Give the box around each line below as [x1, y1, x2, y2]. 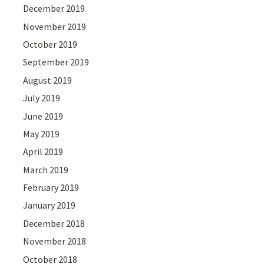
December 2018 [23, 217, 85, 229]
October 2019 [23, 38, 78, 50]
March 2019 [23, 163, 69, 176]
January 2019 [23, 199, 76, 212]
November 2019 [23, 20, 87, 32]
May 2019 [23, 127, 60, 140]
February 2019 [23, 181, 80, 194]
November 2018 [23, 235, 87, 247]
